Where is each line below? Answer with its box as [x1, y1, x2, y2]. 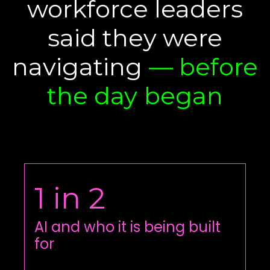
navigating [12, 51, 149, 81]
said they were [47, 22, 223, 52]
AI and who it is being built [34, 217, 221, 237]
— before [148, 51, 258, 81]
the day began [47, 80, 223, 110]
